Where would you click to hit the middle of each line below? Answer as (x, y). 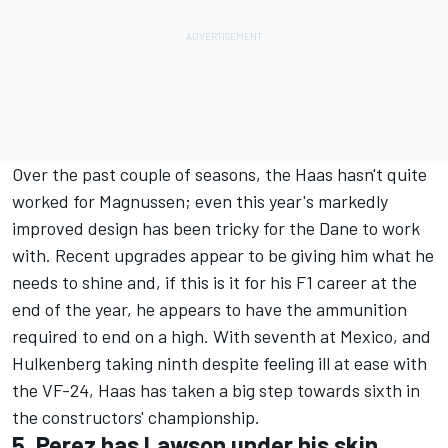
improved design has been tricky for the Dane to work (216, 227)
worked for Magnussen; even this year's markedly (200, 200)
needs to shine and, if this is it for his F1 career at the (214, 281)
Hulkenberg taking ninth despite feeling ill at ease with (219, 362)
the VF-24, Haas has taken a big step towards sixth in (216, 389)
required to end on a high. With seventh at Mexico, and (221, 335)
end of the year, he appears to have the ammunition (209, 308)
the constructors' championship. (136, 416)
